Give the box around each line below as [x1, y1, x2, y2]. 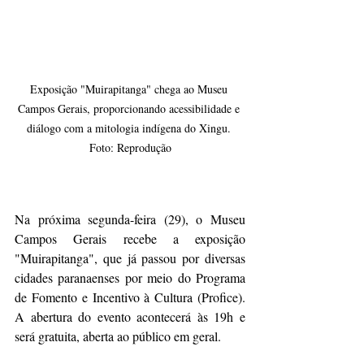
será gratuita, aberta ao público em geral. [15, 327, 221, 344]
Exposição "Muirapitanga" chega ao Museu [29, 80, 231, 97]
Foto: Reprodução [89, 139, 171, 155]
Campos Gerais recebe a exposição [15, 229, 245, 247]
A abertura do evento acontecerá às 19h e [15, 307, 245, 325]
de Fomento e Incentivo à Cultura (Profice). [15, 288, 245, 305]
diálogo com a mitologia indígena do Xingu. [26, 119, 234, 136]
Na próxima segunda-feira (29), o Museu [15, 210, 245, 227]
